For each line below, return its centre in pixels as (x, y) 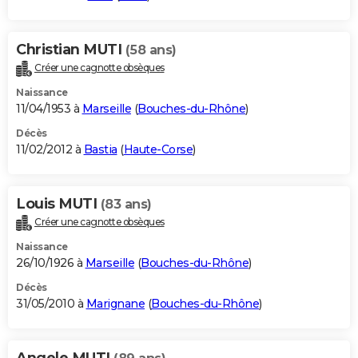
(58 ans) (151, 50)
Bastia (100, 149)
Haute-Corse (158, 149)
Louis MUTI (58, 203)
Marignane (115, 303)
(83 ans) (126, 204)
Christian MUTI (71, 49)
